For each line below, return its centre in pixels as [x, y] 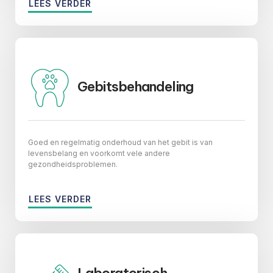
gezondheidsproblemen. [73, 164]
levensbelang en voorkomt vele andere [99, 153]
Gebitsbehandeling [135, 86]
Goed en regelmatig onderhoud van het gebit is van [120, 142]
